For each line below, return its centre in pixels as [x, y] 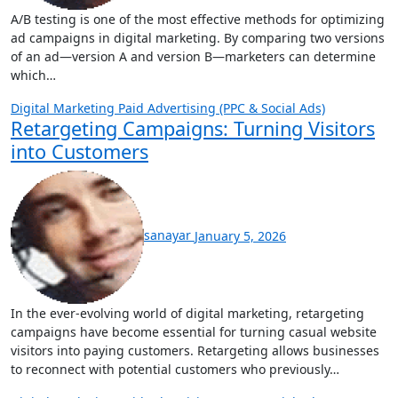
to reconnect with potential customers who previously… [175, 369]
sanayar [169, 235]
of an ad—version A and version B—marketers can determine [193, 56]
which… [33, 75]
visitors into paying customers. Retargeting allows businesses [195, 350]
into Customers [80, 151]
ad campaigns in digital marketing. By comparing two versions [198, 37]
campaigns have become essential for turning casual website [194, 331]
